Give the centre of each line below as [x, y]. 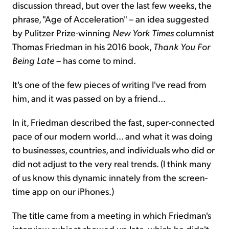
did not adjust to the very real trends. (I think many [112, 163]
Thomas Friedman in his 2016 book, [83, 46]
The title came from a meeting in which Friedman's [112, 215]
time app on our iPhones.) [63, 191]
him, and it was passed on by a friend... [89, 98]
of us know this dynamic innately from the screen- [110, 177]
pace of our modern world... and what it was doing [112, 135]
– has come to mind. [96, 60]
